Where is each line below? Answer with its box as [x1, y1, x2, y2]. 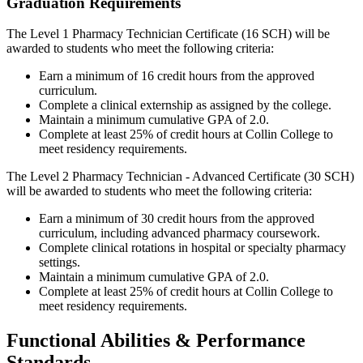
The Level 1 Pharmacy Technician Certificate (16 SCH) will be [6, 27, 330, 41]
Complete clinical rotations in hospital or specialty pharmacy [39, 241, 346, 255]
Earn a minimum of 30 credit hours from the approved [39, 211, 314, 226]
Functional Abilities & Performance [6, 330, 305, 352]
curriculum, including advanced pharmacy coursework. [39, 226, 320, 241]
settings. [39, 255, 80, 270]
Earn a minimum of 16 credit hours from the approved [39, 69, 314, 83]
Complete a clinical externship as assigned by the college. [39, 98, 331, 113]
